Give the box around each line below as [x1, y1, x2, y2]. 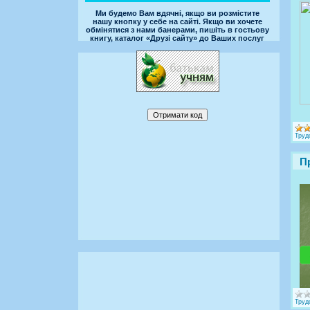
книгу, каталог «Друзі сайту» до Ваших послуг [90, 33, 265, 42]
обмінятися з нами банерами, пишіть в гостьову [86, 25, 269, 34]
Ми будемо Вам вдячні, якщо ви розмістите [95, 8, 259, 17]
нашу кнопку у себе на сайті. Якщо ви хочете [93, 17, 262, 26]
